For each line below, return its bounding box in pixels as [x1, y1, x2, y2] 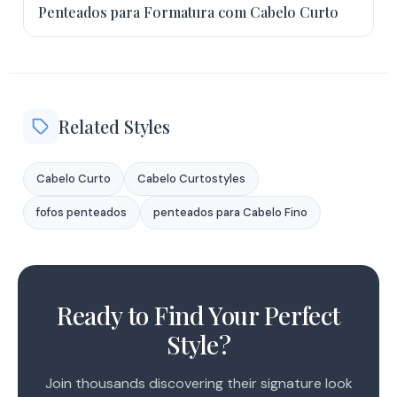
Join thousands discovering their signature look [44, 374, 353, 393]
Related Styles [58, 114, 170, 139]
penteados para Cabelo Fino [153, 205, 307, 221]
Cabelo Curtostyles [137, 171, 245, 187]
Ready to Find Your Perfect [57, 299, 340, 332]
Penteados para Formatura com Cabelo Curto [38, 3, 339, 22]
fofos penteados [36, 205, 127, 221]
